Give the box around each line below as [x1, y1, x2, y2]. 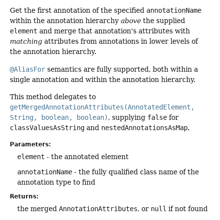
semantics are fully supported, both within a [45, 65, 198, 73]
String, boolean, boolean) [10, 113, 108, 122]
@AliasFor [10, 65, 45, 73]
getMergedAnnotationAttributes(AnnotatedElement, [10, 103, 194, 111]
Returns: [10, 192, 39, 200]
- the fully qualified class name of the [72, 167, 199, 176]
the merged [17, 204, 59, 213]
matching [10, 37, 42, 46]
